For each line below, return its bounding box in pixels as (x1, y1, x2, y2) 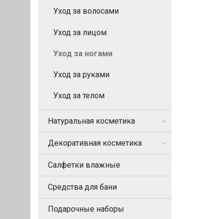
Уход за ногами (53, 48, 112, 58)
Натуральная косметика (48, 116, 135, 126)
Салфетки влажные (48, 160, 120, 170)
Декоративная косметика (48, 138, 142, 148)
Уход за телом (53, 91, 105, 101)
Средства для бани (48, 182, 117, 192)
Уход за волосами (53, 6, 119, 16)
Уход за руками (53, 69, 109, 79)
